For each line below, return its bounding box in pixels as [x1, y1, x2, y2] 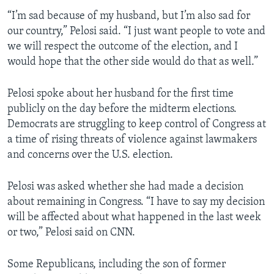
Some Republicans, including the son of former [7, 259, 226, 271]
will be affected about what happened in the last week [7, 212, 261, 224]
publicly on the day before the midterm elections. [7, 103, 237, 116]
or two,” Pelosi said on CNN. [7, 227, 135, 239]
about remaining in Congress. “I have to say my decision [7, 196, 265, 209]
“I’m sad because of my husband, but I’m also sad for [7, 10, 250, 23]
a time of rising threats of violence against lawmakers [7, 134, 257, 146]
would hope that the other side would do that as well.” [7, 56, 258, 68]
